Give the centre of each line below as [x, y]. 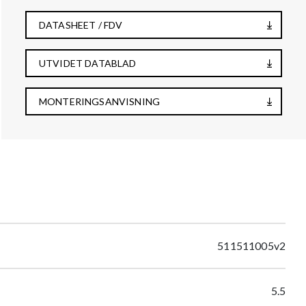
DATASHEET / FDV [81, 25]
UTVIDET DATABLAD [88, 63]
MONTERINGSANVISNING [100, 101]
